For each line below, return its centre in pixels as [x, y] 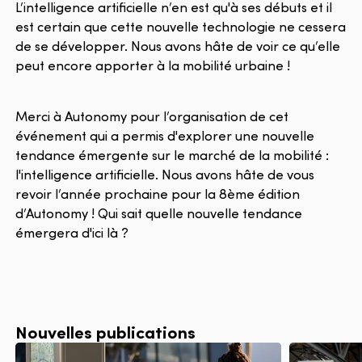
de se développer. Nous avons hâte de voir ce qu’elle [178, 46]
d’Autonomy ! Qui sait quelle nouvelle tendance [159, 213]
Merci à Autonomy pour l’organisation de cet [152, 116]
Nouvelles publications [106, 331]
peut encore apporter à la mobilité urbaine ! [153, 65]
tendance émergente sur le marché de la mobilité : [173, 154]
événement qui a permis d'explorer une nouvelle [165, 135]
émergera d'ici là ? [72, 232]
